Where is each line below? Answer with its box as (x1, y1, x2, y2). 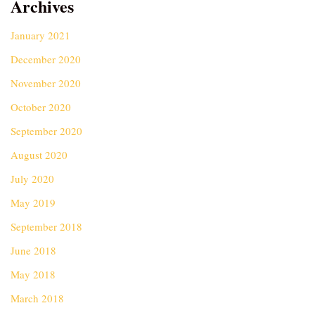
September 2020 (11, 124, 82, 138)
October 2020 (11, 100, 71, 114)
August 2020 (11, 148, 67, 162)
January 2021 (11, 28, 70, 42)
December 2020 (11, 52, 81, 66)
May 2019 (11, 195, 56, 210)
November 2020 (11, 76, 81, 90)
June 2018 (11, 243, 56, 257)
